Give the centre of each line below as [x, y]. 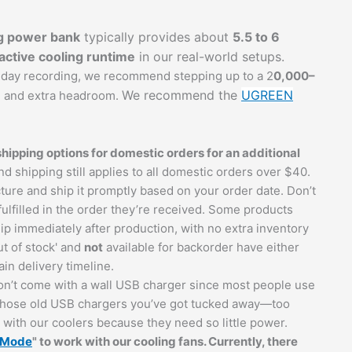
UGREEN [267, 95]
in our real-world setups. [210, 57]
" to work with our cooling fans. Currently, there [165, 342]
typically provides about [156, 37]
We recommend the [181, 95]
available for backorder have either [201, 247]
